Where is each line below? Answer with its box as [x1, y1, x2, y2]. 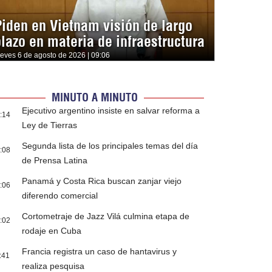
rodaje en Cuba [22, 226, 82, 236]
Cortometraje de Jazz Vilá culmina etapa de [22, 211, 190, 222]
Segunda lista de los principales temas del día [22, 141, 199, 151]
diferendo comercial [22, 191, 98, 201]
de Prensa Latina [22, 155, 88, 166]
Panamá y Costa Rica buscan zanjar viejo [22, 176, 182, 186]
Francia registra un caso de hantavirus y [22, 246, 177, 257]
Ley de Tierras [22, 120, 78, 131]
